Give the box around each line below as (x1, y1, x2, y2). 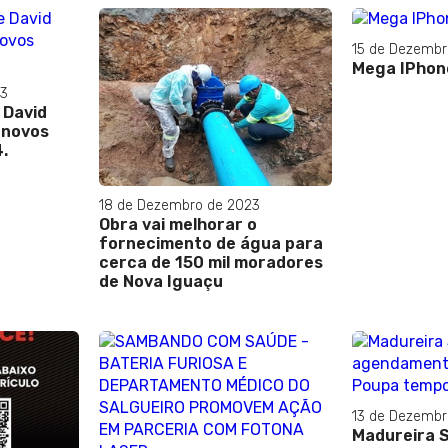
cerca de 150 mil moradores (99, 252, 323, 272)
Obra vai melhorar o (99, 214, 257, 234)
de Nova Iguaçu (99, 271, 223, 291)
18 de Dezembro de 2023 (99, 196, 260, 214)
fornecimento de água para (99, 233, 323, 253)
